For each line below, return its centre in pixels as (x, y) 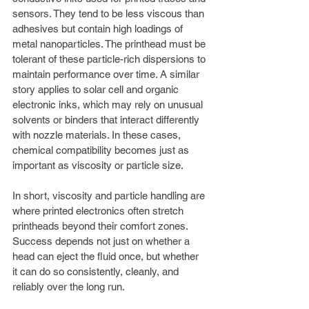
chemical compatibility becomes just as (102, 150)
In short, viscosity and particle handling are (110, 195)
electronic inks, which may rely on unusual (109, 104)
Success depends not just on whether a (102, 241)
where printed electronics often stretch (99, 210)
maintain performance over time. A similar (107, 74)
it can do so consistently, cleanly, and (97, 271)
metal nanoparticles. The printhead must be (110, 43)
